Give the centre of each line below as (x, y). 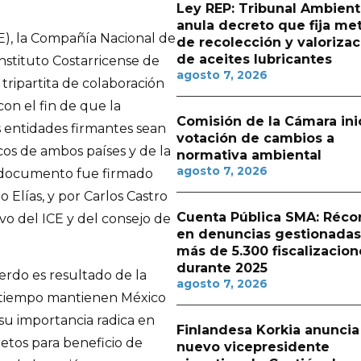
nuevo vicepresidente (253, 347)
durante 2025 (222, 268)
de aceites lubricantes (254, 59)
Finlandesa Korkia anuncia (268, 330)
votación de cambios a (255, 138)
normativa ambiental (249, 155)
